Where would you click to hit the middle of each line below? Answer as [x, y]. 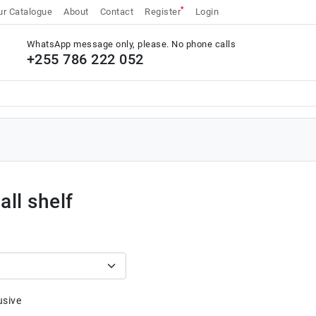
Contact [116, 12]
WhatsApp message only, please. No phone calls [131, 44]
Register [163, 12]
